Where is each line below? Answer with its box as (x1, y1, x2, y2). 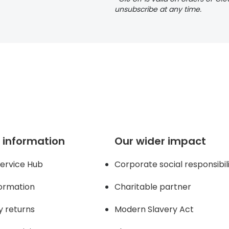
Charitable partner (114, 181, 191, 193)
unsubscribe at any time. (114, 4, 201, 15)
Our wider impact (114, 134, 206, 149)
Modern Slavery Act (114, 203, 194, 216)
